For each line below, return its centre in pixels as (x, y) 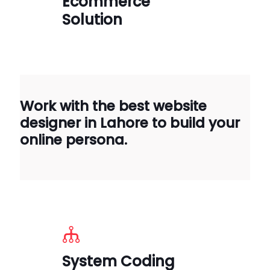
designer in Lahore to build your (130, 123)
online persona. (74, 140)
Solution (92, 19)
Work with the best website (113, 106)
